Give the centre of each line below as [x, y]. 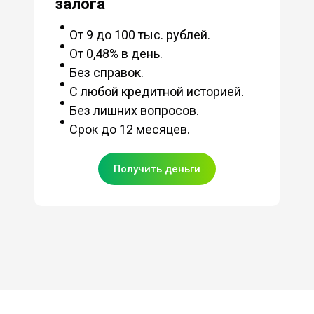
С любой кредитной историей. [156, 92]
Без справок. [106, 73]
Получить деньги [157, 169]
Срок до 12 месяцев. [129, 130]
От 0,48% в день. [116, 54]
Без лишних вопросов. [134, 111]
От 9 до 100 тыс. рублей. [139, 35]
